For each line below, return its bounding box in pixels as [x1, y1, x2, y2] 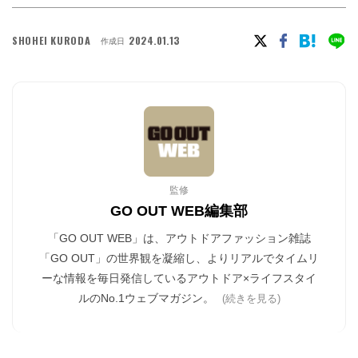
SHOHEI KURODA [12, 33, 91, 48]
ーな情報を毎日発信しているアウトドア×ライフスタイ [42, 272, 316, 284]
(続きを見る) [221, 292, 280, 304]
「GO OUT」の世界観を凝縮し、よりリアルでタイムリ [39, 252, 319, 265]
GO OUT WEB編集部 [110, 203, 248, 219]
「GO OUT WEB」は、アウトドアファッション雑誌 [47, 232, 311, 245]
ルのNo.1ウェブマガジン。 [78, 292, 217, 304]
